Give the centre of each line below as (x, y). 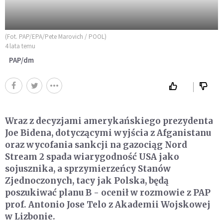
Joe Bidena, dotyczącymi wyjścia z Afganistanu (108, 133)
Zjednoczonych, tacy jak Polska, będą (87, 180)
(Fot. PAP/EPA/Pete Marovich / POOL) (56, 36)
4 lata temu (20, 46)
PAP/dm (21, 60)
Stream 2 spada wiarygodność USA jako (92, 157)
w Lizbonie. (30, 216)
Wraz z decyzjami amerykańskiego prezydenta (109, 121)
